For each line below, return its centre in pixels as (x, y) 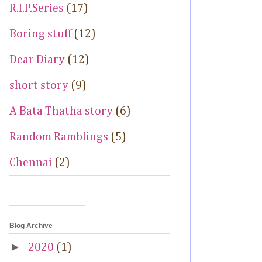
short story (39, 86)
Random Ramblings (59, 137)
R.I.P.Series (37, 8)
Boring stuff (40, 34)
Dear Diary (37, 60)
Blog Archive (31, 226)
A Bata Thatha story (61, 111)
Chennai (31, 163)
